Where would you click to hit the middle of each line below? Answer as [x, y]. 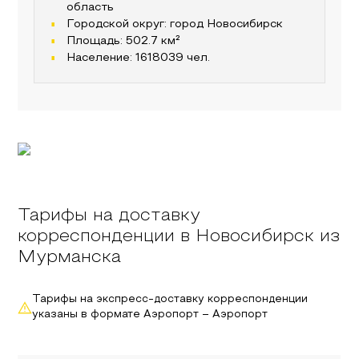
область [91, 8]
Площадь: [97, 41]
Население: [101, 58]
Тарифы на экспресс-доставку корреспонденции [170, 300]
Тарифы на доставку [109, 216]
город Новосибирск [227, 24]
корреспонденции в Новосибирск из [179, 237]
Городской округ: [119, 24]
